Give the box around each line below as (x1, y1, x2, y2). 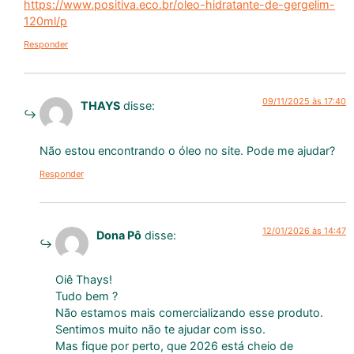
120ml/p (24, 13, 67, 28)
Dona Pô (96, 228, 141, 243)
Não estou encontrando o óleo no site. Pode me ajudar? (40, 143, 335, 157)
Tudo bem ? (55, 289, 118, 303)
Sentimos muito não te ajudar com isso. (55, 322, 265, 337)
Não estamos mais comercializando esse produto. (55, 306, 323, 320)
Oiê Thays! (55, 273, 112, 287)
